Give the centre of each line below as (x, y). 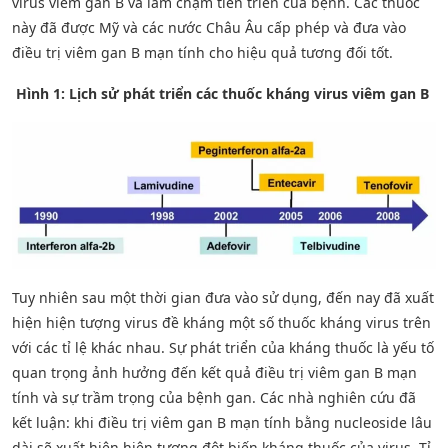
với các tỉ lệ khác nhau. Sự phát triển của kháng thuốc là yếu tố (223, 347)
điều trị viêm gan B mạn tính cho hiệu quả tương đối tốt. (202, 52)
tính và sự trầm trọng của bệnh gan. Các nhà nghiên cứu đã (214, 397)
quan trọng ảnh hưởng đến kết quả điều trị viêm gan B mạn (214, 372)
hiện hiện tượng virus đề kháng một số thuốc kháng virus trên (221, 322)
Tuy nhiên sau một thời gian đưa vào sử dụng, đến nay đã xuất (223, 297)
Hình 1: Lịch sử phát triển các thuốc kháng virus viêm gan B (220, 93)
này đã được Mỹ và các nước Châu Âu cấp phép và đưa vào (209, 27)
